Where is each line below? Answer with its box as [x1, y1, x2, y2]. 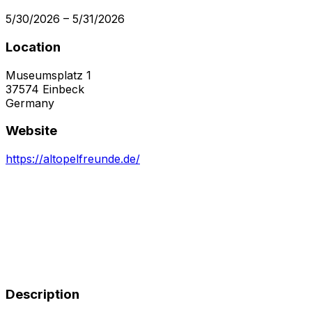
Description [6, 286, 79, 302]
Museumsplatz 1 [6, 68, 91, 82]
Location [6, 38, 61, 55]
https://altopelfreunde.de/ [6, 152, 140, 166]
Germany [6, 95, 54, 110]
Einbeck [42, 81, 84, 96]
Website [6, 123, 57, 139]
